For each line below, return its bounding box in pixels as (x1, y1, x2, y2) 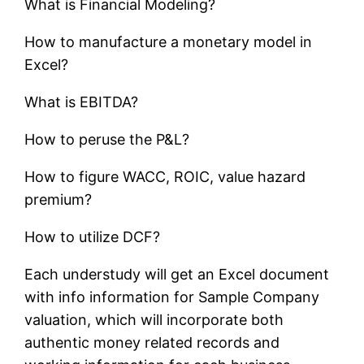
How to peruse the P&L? (24, 130, 190, 148)
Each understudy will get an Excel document (24, 265, 330, 283)
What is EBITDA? (24, 93, 139, 110)
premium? (24, 190, 93, 208)
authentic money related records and (24, 333, 280, 351)
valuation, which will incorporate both (24, 310, 284, 328)
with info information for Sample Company (24, 288, 320, 305)
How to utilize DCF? (24, 227, 161, 245)
